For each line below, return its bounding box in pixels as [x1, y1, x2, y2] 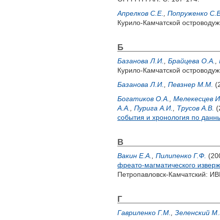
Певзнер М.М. [168, 81, 213, 88]
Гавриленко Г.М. [117, 209, 171, 217]
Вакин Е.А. [117, 152, 152, 160]
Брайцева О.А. [168, 57, 215, 65]
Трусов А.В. [177, 104, 214, 112]
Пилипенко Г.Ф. [156, 152, 206, 160]
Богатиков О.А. [117, 95, 169, 103]
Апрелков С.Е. [117, 9, 164, 17]
